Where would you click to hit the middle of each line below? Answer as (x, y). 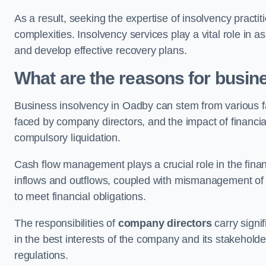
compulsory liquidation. (67, 138)
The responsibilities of (66, 223)
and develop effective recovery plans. (101, 50)
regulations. (41, 255)
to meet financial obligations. (80, 197)
